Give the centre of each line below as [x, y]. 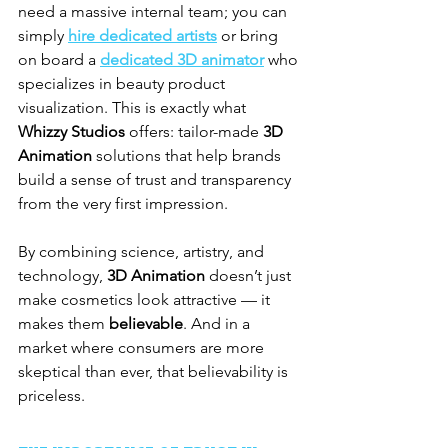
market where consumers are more [143, 347]
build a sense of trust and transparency [156, 179]
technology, [62, 275]
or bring [249, 35]
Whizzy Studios [71, 131]
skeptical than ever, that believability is [155, 371]
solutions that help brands [188, 155]
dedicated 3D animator [182, 59]
